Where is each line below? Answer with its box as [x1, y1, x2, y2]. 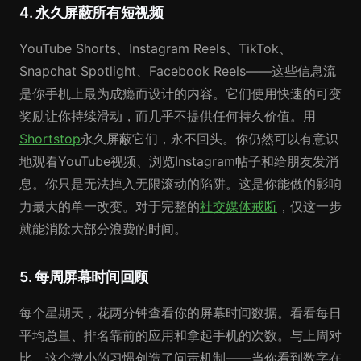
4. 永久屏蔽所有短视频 [19, 4, 164, 21]
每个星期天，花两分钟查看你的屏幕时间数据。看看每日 [19, 305, 342, 321]
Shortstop [19, 131, 81, 147]
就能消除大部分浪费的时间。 [19, 221, 187, 237]
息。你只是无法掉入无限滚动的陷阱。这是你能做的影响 [19, 176, 342, 192]
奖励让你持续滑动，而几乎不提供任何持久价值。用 [19, 108, 316, 124]
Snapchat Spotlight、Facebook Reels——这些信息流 [19, 63, 336, 79]
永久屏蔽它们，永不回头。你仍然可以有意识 [81, 131, 338, 147]
